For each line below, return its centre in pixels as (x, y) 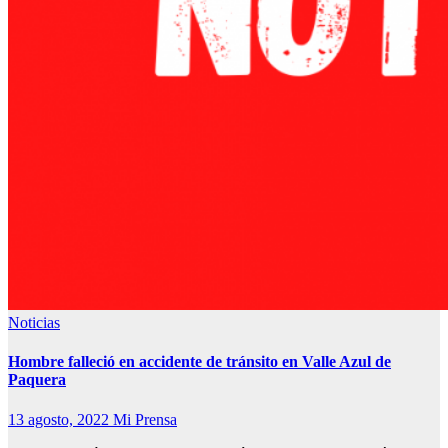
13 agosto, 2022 (60, 419)
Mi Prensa (145, 419)
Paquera (37, 380)
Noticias (34, 322)
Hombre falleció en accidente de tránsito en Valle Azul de (199, 362)
